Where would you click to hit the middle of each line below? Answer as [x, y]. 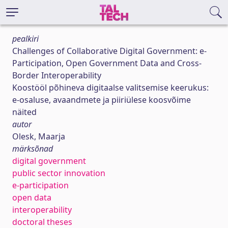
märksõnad [33, 149]
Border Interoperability [57, 75]
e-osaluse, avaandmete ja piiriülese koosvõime [102, 100]
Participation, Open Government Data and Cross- [107, 63]
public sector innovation [59, 173]
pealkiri [25, 39]
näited [24, 112]
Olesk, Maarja [39, 136]
